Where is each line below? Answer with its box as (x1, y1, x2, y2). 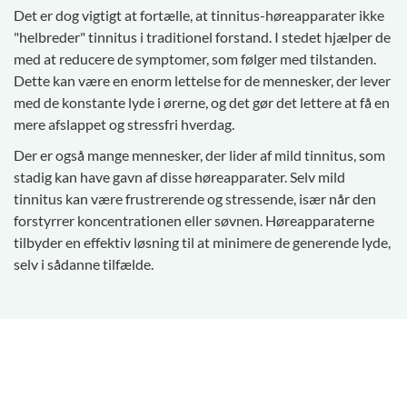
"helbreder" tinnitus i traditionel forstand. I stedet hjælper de (14, 28, 391, 46)
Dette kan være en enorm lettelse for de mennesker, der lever (14, 72, 391, 90)
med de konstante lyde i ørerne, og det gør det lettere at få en (14, 94, 390, 112)
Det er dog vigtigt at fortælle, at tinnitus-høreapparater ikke (14, 6, 384, 25)
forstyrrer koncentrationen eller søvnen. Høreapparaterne (14, 212, 374, 230)
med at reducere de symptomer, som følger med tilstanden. (14, 50, 376, 68)
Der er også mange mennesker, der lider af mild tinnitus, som (14, 146, 385, 164)
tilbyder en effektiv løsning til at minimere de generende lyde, (14, 233, 391, 252)
